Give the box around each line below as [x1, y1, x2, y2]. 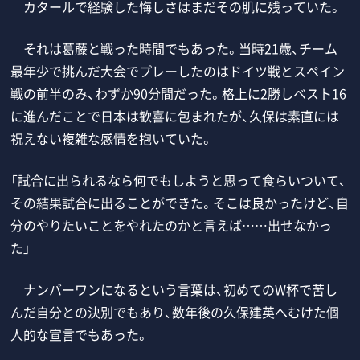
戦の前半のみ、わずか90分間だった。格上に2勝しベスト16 [10, 83, 347, 103]
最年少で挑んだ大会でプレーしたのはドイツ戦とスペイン [10, 60, 346, 80]
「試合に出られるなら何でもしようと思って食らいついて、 [10, 170, 347, 190]
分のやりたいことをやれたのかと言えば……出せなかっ [10, 215, 333, 235]
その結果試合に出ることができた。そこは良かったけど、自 [10, 192, 350, 212]
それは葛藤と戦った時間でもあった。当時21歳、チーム [10, 38, 338, 58]
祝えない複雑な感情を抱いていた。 [10, 128, 214, 148]
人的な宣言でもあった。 [10, 324, 149, 344]
